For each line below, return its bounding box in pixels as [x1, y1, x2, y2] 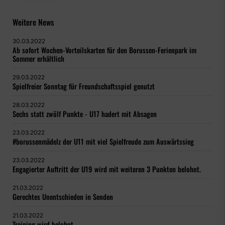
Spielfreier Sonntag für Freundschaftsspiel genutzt [13, 81, 155, 92]
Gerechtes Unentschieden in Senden [13, 191, 113, 202]
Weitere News [13, 16, 54, 29]
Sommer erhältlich [13, 53, 64, 64]
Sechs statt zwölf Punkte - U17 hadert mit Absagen [13, 108, 157, 120]
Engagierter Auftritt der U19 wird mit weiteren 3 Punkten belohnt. [13, 164, 201, 175]
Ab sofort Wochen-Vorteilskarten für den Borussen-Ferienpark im [13, 45, 196, 56]
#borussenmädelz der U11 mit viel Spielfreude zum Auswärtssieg [13, 136, 194, 147]
